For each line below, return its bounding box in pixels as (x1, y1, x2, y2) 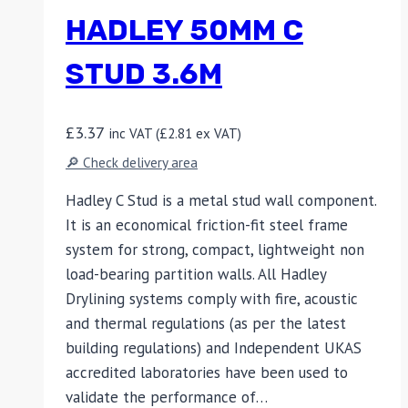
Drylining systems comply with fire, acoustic (66, 288, 358, 309)
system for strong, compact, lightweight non (66, 239, 364, 260)
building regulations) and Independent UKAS (66, 337, 362, 358)
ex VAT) (192, 124, 241, 142)
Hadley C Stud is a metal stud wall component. (66, 189, 376, 210)
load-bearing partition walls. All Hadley (66, 263, 326, 284)
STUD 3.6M (66, 56, 222, 92)
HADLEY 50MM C (66, 13, 303, 48)
